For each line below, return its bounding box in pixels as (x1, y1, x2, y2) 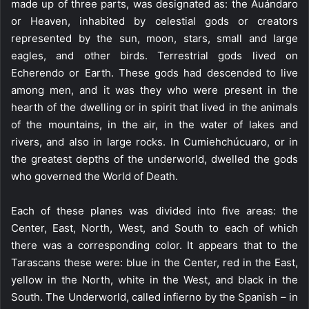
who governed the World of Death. (11, 170, 178, 183)
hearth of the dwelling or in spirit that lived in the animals (11, 101, 298, 114)
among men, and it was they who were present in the (11, 83, 298, 97)
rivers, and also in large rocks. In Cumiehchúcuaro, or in (11, 135, 298, 148)
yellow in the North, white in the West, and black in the (11, 273, 298, 286)
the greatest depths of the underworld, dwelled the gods (11, 152, 298, 166)
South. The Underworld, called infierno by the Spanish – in (11, 290, 298, 303)
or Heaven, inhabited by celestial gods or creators (11, 14, 298, 28)
